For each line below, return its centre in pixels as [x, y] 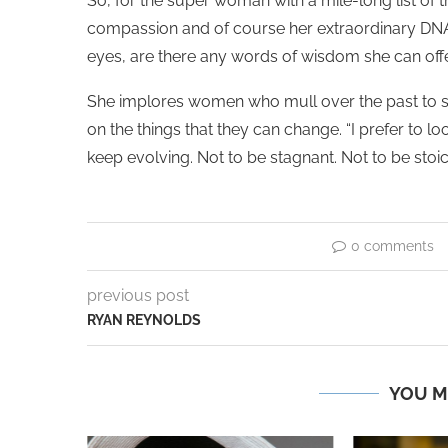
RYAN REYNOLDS [144, 320]
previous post [138, 296]
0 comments [393, 246]
